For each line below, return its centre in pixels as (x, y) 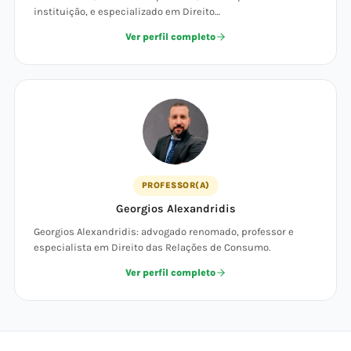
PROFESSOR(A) (175, 185)
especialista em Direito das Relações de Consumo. (152, 247)
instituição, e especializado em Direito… (127, 11)
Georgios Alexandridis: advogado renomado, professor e (164, 232)
